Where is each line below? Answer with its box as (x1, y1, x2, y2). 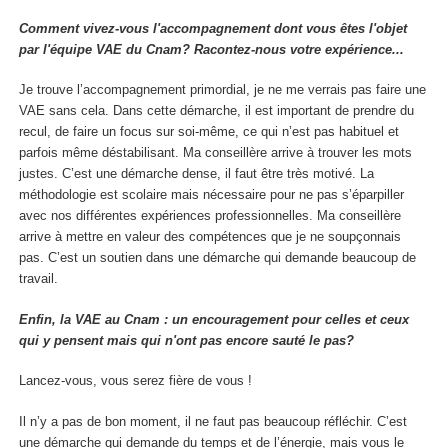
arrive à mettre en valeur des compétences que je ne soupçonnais (19, 229, 401, 245)
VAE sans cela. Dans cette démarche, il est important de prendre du (19, 103, 414, 119)
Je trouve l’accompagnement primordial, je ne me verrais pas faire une (19, 82, 426, 98)
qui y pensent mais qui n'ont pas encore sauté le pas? (19, 332, 354, 348)
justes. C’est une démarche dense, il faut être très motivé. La (19, 166, 374, 182)
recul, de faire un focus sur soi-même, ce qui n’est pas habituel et (19, 124, 399, 140)
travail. (19, 271, 58, 287)
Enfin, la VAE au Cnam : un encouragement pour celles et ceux (19, 311, 409, 327)
